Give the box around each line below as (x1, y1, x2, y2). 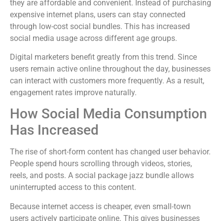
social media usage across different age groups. (10, 33, 177, 43)
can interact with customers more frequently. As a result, (10, 75, 204, 85)
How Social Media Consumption (10, 106, 207, 122)
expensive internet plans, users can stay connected (10, 9, 185, 19)
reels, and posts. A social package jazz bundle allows (10, 171, 194, 181)
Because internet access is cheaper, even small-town (10, 201, 191, 211)
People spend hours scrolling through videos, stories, (10, 159, 192, 169)
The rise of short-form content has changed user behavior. (10, 147, 211, 157)
